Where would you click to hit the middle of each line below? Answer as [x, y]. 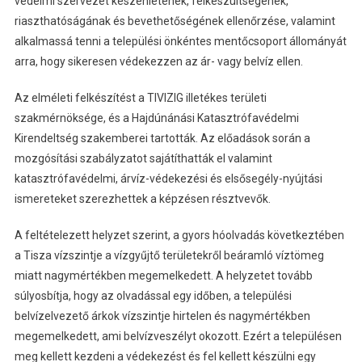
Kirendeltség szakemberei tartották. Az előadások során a [162, 138]
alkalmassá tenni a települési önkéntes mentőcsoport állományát [180, 41]
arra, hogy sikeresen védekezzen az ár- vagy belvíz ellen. [158, 61]
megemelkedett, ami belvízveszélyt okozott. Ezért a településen [178, 336]
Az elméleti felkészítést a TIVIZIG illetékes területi [140, 98]
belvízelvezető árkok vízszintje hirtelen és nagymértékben [162, 316]
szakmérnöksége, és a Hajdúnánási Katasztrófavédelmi [156, 118]
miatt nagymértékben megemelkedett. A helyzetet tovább [163, 276]
